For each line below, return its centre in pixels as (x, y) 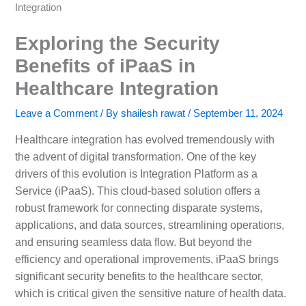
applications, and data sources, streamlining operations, (149, 225)
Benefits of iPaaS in (105, 66)
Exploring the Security (117, 43)
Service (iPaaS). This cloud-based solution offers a (137, 191)
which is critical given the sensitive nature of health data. (150, 293)
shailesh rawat (154, 113)
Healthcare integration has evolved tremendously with (144, 139)
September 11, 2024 (238, 113)
